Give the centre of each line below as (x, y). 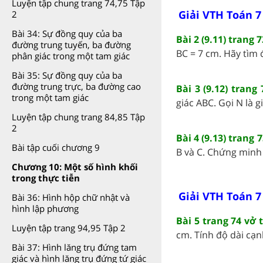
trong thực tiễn (46, 178)
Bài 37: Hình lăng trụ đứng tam (74, 247)
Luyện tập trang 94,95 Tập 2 (69, 228)
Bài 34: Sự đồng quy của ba (67, 33)
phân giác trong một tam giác (71, 56)
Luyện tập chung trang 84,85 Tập (78, 117)
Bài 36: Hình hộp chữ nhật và (71, 197)
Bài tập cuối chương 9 (56, 147)
